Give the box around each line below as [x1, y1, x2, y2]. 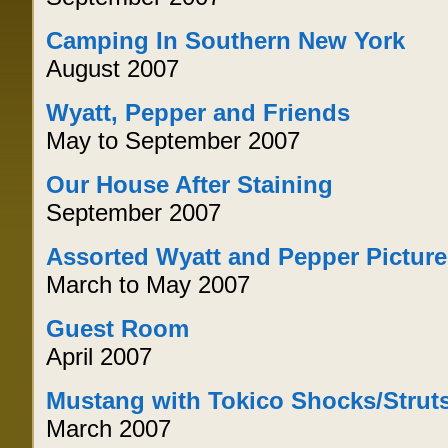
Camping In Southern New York [46, 27, 406, 54]
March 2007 [46, 415, 172, 442]
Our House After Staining [46, 171, 334, 198]
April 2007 [46, 343, 153, 370]
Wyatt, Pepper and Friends [46, 99, 351, 126]
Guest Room [46, 315, 190, 342]
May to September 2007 [46, 127, 301, 154]
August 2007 [46, 55, 180, 82]
